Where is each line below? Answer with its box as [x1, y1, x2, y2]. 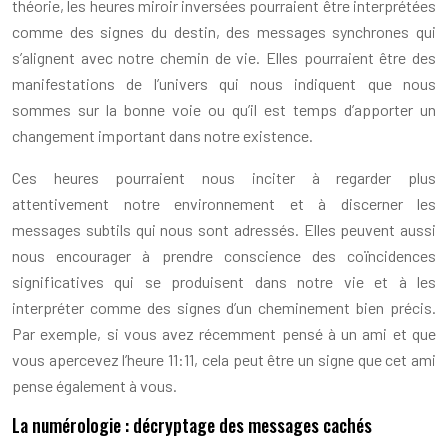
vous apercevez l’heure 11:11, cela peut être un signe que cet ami [12, 350, 436, 369]
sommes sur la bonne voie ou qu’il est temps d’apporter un [12, 100, 436, 119]
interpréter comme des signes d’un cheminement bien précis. [12, 298, 436, 317]
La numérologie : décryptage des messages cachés [12, 412, 372, 438]
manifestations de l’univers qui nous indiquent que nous [12, 74, 436, 93]
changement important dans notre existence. [12, 126, 313, 145]
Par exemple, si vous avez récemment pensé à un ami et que [12, 324, 436, 343]
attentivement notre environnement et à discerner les [12, 194, 436, 213]
